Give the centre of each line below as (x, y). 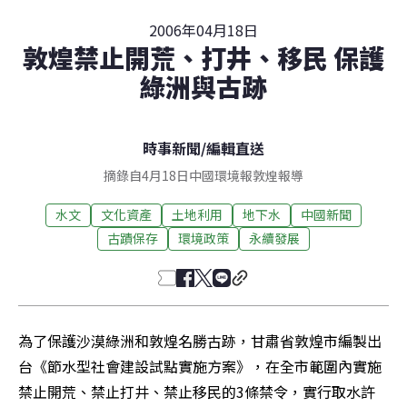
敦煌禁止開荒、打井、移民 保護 (203, 57)
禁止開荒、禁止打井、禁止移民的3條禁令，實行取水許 (197, 391)
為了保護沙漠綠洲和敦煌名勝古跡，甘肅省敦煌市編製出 (200, 340)
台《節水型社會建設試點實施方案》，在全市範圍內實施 (200, 366)
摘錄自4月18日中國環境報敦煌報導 (203, 175)
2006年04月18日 (203, 30)
